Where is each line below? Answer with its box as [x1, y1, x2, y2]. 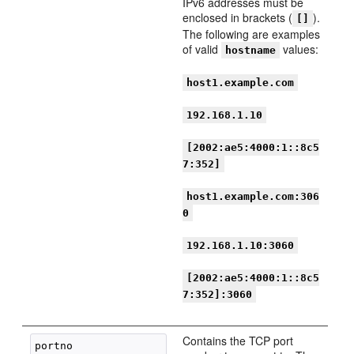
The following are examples [183, 26, 321, 42]
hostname [225, 44, 277, 56]
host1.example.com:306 [186, 190, 320, 202]
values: [280, 41, 319, 57]
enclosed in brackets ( [183, 9, 293, 25]
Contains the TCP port [183, 333, 294, 348]
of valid [183, 41, 222, 57]
